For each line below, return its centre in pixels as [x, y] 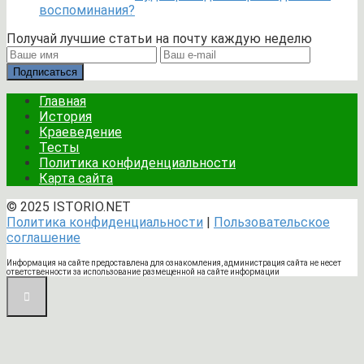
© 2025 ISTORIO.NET [69, 206]
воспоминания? [87, 10]
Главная [63, 101]
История [65, 116]
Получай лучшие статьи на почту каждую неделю [159, 38]
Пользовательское [272, 222]
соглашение [43, 237]
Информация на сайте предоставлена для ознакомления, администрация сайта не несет [174, 262]
